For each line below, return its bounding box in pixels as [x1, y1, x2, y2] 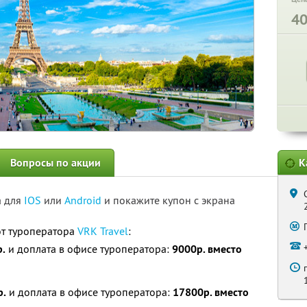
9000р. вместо [172, 242, 242, 256]
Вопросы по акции [10, 156, 101, 170]
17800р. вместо [173, 285, 249, 299]
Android [64, 193, 104, 207]
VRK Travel [77, 224, 128, 238]
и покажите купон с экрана [104, 193, 235, 207]
